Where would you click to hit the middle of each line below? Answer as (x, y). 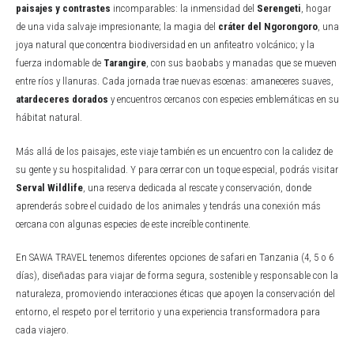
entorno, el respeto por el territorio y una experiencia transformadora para (168, 312)
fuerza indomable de (59, 63)
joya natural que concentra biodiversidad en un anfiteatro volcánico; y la (165, 45)
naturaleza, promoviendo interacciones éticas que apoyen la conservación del (175, 294)
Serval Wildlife (49, 187)
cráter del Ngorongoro (267, 27)
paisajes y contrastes (63, 9)
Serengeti (279, 9)
